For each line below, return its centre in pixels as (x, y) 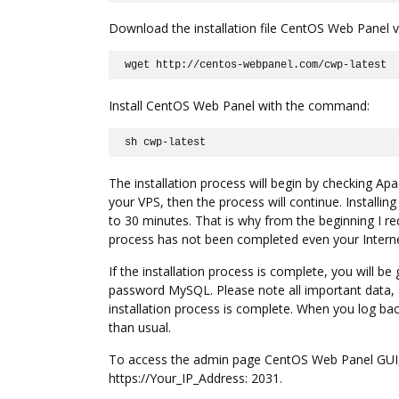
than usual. (140, 327)
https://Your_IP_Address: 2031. (195, 378)
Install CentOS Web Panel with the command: (239, 105)
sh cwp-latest (166, 142)
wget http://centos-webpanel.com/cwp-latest (256, 65)
